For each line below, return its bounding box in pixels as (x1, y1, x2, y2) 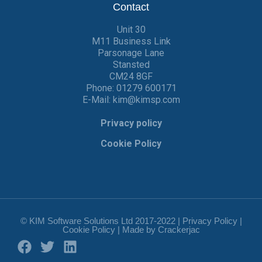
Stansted (112, 59, 150, 71)
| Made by (115, 225, 158, 235)
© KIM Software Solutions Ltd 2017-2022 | (20, 216, 182, 226)
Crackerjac (157, 225, 200, 235)
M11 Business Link (91, 36, 171, 47)
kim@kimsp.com (112, 94, 180, 106)
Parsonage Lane (98, 47, 164, 59)
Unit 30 (116, 24, 146, 36)
